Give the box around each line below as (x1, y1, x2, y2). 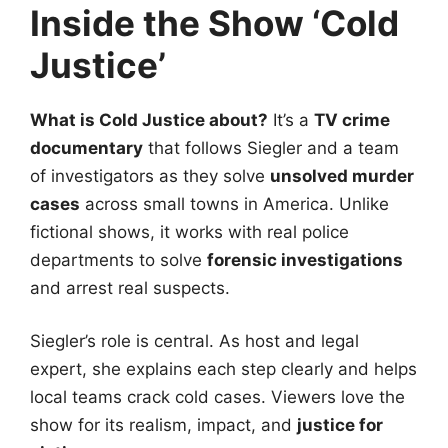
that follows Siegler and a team (143, 137, 399, 158)
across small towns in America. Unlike (80, 193, 389, 214)
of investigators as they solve (30, 165, 270, 186)
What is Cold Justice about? (30, 109, 268, 130)
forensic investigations (207, 249, 403, 270)
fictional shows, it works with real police (30, 221, 349, 242)
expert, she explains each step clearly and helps (30, 359, 417, 380)
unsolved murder (270, 165, 414, 186)
